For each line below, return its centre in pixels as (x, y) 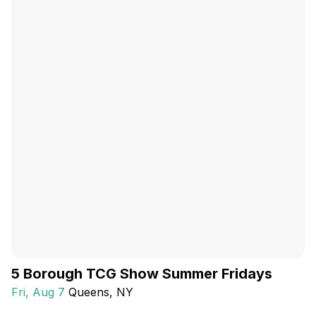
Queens (89, 292)
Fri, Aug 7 (38, 292)
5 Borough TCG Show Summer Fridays (142, 274)
